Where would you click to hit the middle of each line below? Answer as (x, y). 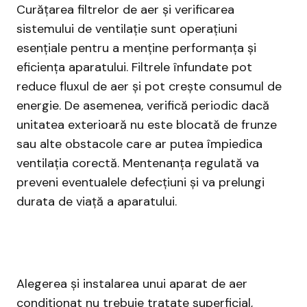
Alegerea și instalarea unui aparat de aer (132, 284)
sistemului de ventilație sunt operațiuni (127, 29)
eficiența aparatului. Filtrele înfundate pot (134, 67)
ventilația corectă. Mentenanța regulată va (138, 163)
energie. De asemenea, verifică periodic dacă (143, 106)
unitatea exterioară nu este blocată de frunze (147, 125)
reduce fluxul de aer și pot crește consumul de (149, 87)
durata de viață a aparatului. (97, 202)
